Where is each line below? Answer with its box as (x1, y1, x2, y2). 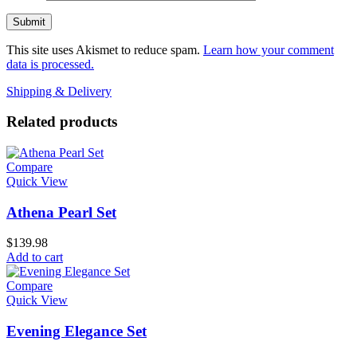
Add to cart (6, 250, 63, 265)
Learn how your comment (203, 42, 334, 57)
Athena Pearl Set (6, 203, 116, 221)
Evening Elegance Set (6, 323, 147, 340)
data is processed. (6, 57, 94, 71)
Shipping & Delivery (6, 84, 112, 98)
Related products (6, 113, 117, 131)
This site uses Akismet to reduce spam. (6, 42, 203, 57)
